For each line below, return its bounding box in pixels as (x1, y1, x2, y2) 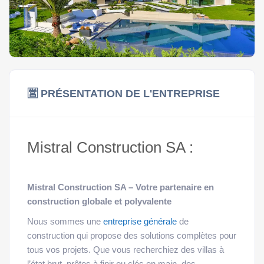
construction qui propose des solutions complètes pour (27, 231, 236, 241)
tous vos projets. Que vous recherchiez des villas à (27, 245, 224, 255)
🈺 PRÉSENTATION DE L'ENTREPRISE (27, 87, 220, 100)
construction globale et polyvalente (27, 197, 171, 207)
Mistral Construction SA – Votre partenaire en (27, 183, 214, 193)
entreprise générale (103, 216, 177, 227)
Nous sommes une (27, 217, 103, 227)
